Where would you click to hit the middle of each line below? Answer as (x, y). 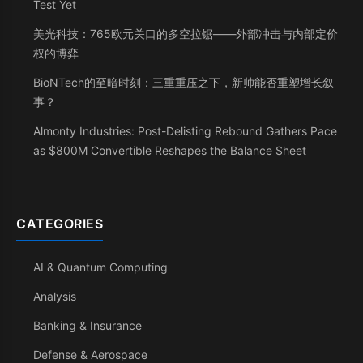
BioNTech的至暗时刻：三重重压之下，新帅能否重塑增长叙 (184, 82)
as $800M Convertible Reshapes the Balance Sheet (170, 150)
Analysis (55, 296)
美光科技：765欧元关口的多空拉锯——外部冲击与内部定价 (186, 34)
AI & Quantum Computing (100, 267)
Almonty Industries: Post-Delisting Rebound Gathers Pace (185, 131)
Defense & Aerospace (90, 354)
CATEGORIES (60, 224)
